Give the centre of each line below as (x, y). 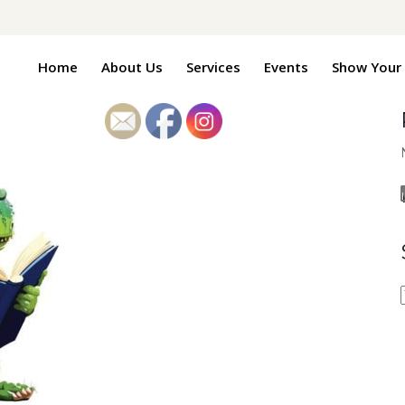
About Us (132, 66)
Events (286, 66)
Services (213, 66)
